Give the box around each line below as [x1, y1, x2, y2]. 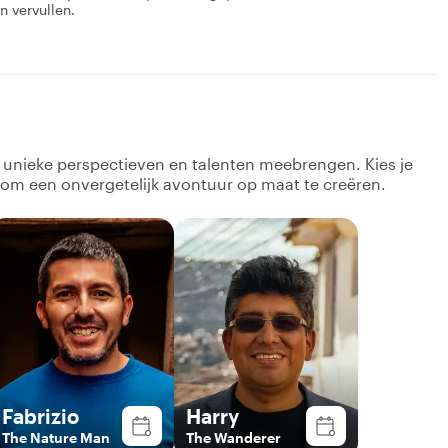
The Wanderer [186, 428, 281, 446]
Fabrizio [2, 403, 79, 428]
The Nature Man [2, 428, 110, 446]
